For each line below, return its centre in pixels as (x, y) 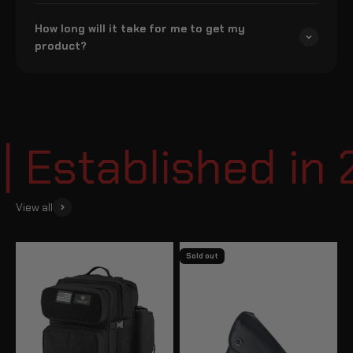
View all (34, 207)
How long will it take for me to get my (140, 28)
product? (61, 45)
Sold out (202, 256)
